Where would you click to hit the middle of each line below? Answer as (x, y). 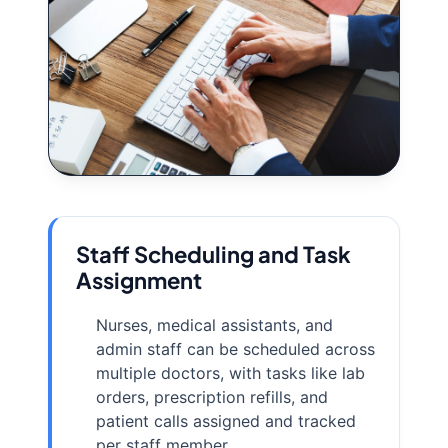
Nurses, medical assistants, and (214, 325)
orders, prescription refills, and (212, 397)
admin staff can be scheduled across (235, 349)
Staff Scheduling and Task (213, 254)
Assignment (139, 280)
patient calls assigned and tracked (226, 421)
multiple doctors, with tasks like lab (230, 373)
